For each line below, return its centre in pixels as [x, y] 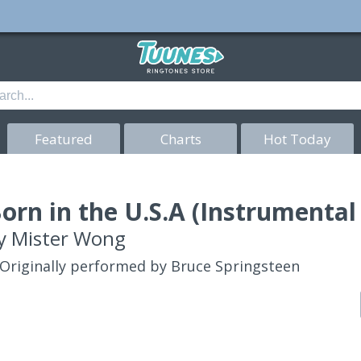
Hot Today [297, 139]
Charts [180, 139]
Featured [64, 139]
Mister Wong [69, 238]
